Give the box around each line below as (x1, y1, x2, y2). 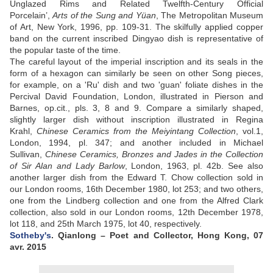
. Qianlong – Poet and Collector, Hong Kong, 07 (51, 230, 263, 241)
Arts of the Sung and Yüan (52, 10, 156, 21)
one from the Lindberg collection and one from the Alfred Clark (10, 196, 263, 206)
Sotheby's (10, 230, 51, 241)
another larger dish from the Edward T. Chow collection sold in (10, 172, 263, 183)
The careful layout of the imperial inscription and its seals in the (10, 57, 263, 67)
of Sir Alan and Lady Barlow (10, 161, 125, 171)
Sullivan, (10, 149, 45, 160)
